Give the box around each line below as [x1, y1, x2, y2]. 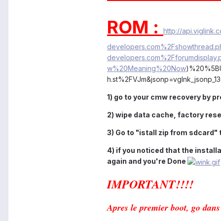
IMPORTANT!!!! [107, 175, 193, 192]
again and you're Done [107, 157, 187, 166]
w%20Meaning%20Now [107, 64, 186, 73]
